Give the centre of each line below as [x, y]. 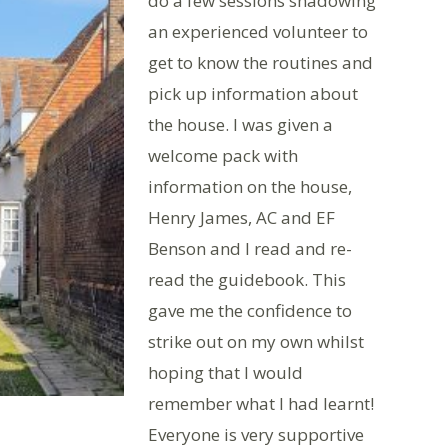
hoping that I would [225, 372]
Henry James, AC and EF [241, 217]
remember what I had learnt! [261, 403]
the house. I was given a [240, 124]
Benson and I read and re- [250, 248]
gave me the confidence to [250, 310]
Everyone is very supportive [256, 434]
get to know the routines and [260, 62]
